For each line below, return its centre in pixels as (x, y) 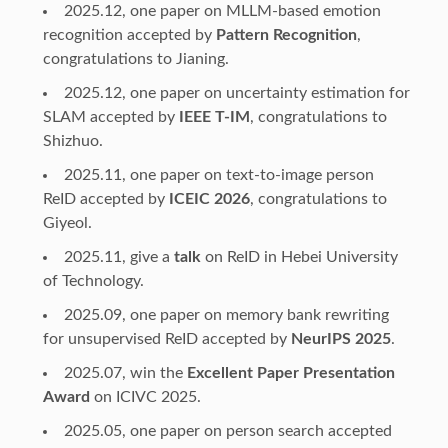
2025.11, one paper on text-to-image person (218, 174)
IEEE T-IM (214, 116)
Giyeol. (67, 222)
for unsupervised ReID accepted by (166, 338)
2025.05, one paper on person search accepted (227, 430)
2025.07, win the (125, 372)
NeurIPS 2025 (340, 338)
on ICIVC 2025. (145, 396)
